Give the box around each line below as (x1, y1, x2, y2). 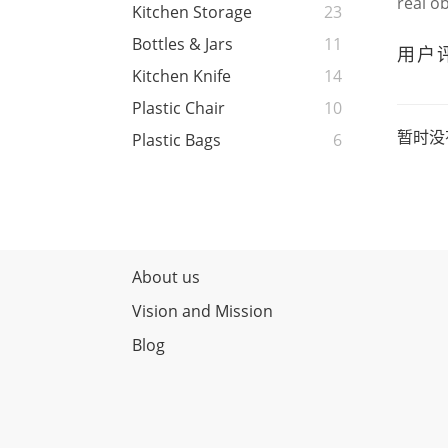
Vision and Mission (132, 300, 273, 323)
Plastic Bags (132, 129, 221, 152)
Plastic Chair (132, 97, 225, 120)
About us (132, 266, 200, 289)
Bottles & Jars (132, 33, 233, 56)
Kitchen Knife (132, 65, 231, 88)
